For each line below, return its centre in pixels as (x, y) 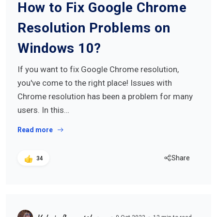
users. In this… (43, 110)
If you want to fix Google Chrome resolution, (98, 69)
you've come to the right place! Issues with (95, 83)
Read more (35, 130)
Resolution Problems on (94, 28)
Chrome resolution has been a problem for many (105, 96)
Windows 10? (59, 48)
